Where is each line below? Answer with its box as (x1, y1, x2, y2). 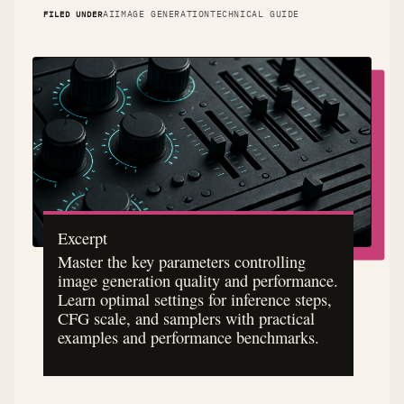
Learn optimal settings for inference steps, (58, 289, 332, 311)
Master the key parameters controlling (58, 251, 306, 273)
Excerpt (58, 226, 107, 249)
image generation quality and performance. (58, 270, 338, 292)
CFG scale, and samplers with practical (58, 308, 315, 330)
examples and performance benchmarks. (58, 326, 319, 349)
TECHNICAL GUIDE (209, 7, 299, 20)
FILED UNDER (43, 7, 104, 20)
